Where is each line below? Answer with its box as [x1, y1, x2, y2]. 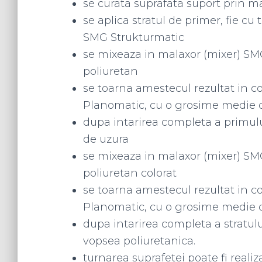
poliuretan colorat [83, 167, 177, 180]
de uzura [83, 133, 129, 146]
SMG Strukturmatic [83, 31, 184, 44]
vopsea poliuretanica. [83, 235, 195, 247]
